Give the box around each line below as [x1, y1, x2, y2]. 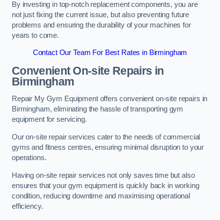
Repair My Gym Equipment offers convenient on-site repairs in [12, 95, 208, 103]
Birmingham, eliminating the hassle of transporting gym [12, 105, 184, 113]
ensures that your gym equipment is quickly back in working [12, 181, 199, 190]
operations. [12, 153, 47, 162]
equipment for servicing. [12, 115, 87, 124]
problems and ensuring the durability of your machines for [12, 21, 191, 29]
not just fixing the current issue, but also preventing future [12, 10, 190, 19]
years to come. [12, 31, 59, 39]
